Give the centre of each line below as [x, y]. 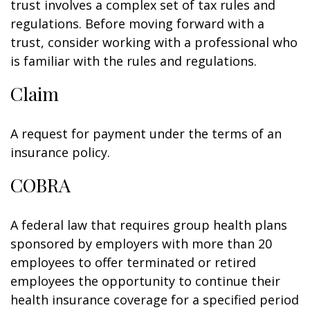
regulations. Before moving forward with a [137, 24]
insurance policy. [60, 152]
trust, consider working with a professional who [154, 42]
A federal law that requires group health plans [149, 225]
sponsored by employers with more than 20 [141, 244]
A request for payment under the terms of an [146, 134]
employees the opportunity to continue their [145, 281]
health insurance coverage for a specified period [155, 300]
